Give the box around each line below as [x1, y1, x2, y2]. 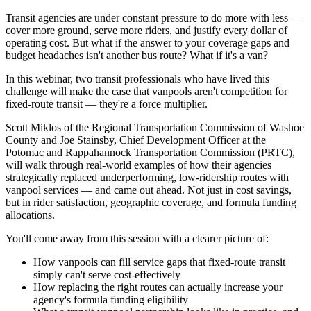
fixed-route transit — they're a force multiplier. [6, 98, 208, 110]
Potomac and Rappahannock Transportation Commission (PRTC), [6, 146, 295, 159]
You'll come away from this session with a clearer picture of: [6, 233, 269, 245]
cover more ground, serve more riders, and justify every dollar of [6, 24, 287, 37]
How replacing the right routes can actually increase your [33, 281, 283, 294]
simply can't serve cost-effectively [33, 269, 180, 281]
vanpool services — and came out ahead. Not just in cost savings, [6, 184, 292, 196]
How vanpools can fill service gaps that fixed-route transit [33, 256, 285, 269]
